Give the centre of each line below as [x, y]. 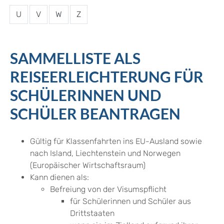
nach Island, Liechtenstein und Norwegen [105, 153]
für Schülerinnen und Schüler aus [130, 201]
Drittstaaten [92, 213]
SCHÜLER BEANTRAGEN [95, 114]
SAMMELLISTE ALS [75, 58]
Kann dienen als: [59, 177]
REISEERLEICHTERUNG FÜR [107, 77]
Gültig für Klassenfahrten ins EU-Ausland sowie [116, 141]
